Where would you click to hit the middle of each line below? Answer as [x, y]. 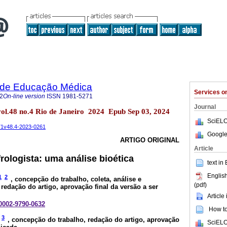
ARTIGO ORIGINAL [150, 140]
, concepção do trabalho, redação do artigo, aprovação [93, 220]
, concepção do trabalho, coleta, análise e [76, 179]
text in [216, 162]
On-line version [24, 96]
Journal [205, 107]
